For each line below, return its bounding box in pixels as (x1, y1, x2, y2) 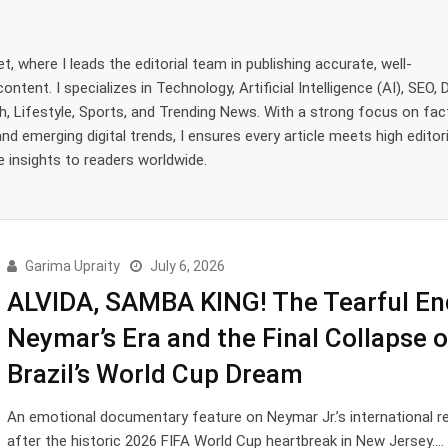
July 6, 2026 (149, 258, 225, 274)
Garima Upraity (24, 258, 120, 274)
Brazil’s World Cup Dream (6, 359, 303, 389)
